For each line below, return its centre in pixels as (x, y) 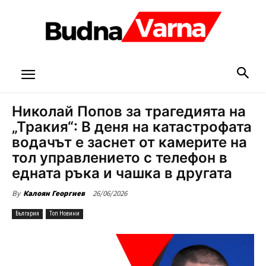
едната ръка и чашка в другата (122, 173)
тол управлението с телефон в (120, 158)
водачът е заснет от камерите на (129, 142)
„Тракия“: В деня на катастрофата (132, 127)
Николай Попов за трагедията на (129, 111)
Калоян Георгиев (54, 193)
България (27, 213)
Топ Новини (64, 213)
